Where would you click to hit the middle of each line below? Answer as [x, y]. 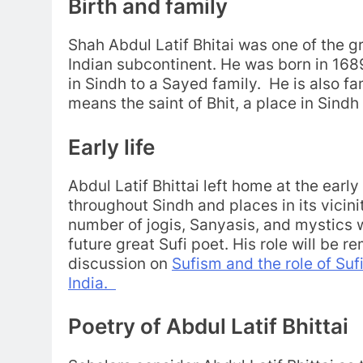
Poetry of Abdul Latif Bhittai [208, 327]
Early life [114, 147]
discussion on [120, 263]
